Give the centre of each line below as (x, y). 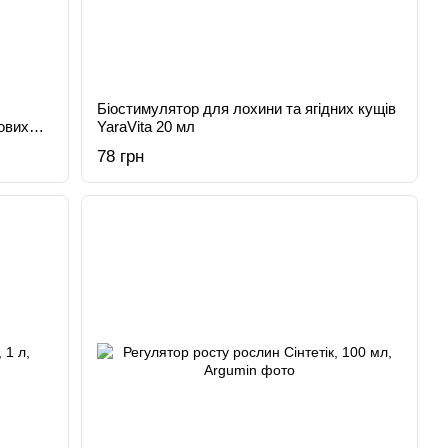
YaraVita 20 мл (146, 126)
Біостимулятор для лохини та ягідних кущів (247, 108)
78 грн (121, 156)
